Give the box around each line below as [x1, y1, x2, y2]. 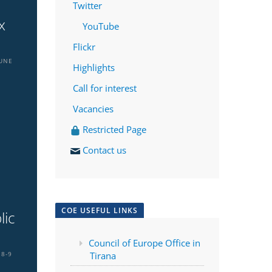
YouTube [80, 20, 119, 33]
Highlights [70, 61, 115, 74]
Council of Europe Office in [89, 237, 200, 250]
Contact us [83, 144, 129, 157]
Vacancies [73, 103, 114, 115]
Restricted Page [80, 123, 151, 136]
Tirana [89, 250, 116, 262]
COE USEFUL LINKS [61, 205, 138, 216]
